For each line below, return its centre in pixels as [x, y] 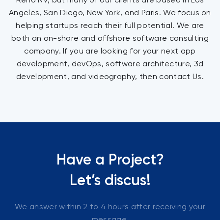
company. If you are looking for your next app [110, 51]
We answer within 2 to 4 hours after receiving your [110, 207]
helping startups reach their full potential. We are [110, 26]
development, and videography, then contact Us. [110, 77]
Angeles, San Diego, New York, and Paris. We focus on [110, 13]
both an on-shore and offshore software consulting [110, 38]
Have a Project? [110, 160]
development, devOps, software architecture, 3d [110, 64]
